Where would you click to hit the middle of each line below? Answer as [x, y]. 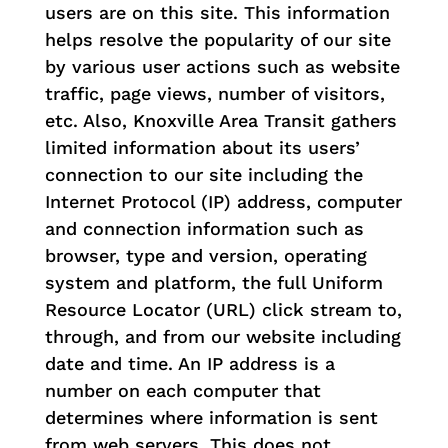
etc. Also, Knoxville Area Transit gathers [220, 120]
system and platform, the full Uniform [213, 282]
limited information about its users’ [202, 147]
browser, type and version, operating [205, 255]
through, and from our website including [222, 336]
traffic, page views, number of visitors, [214, 93]
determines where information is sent [211, 417]
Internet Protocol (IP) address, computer [223, 201]
